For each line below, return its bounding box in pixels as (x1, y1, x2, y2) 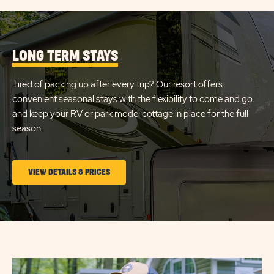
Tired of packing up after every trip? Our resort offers (12, 78, 223, 91)
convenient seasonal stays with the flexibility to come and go (12, 92, 253, 105)
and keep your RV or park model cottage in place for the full (12, 107, 248, 120)
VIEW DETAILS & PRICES (28, 168, 110, 176)
